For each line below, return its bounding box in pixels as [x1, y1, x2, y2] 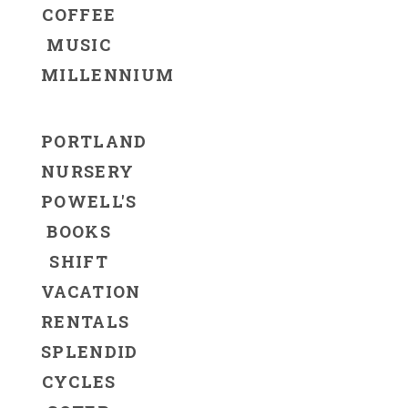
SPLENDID [41, 340, 138, 362]
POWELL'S [41, 189, 138, 212]
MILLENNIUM [41, 63, 175, 86]
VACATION [41, 280, 141, 302]
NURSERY [41, 159, 135, 182]
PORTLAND [41, 129, 148, 152]
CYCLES [41, 370, 117, 393]
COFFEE [42, 3, 117, 25]
